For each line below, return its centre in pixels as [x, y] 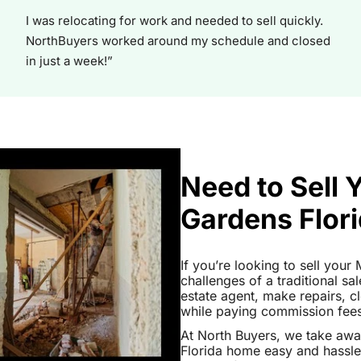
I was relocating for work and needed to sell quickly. [174, 20]
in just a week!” [69, 60]
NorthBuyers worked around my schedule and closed [178, 40]
